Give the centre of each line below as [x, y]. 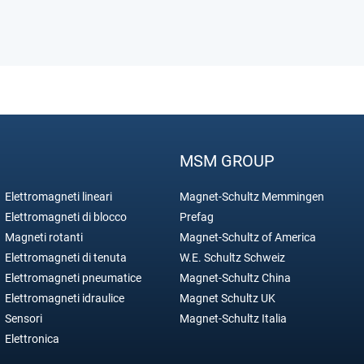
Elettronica [32, 338]
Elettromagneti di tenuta [66, 257]
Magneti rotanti [44, 237]
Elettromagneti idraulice [65, 298]
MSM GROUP [227, 160]
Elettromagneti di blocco [66, 217]
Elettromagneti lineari [58, 196]
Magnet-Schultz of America [248, 237]
